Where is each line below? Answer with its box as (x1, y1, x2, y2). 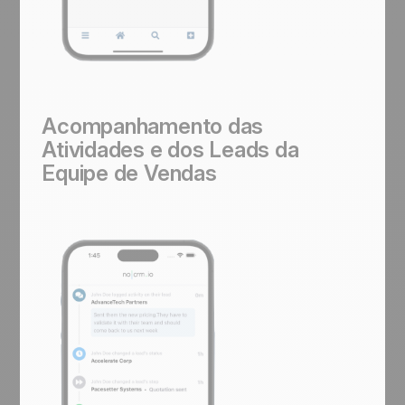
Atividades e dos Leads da (42, 137, 299, 163)
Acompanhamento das (42, 113, 264, 139)
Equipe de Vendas (42, 160, 217, 186)
